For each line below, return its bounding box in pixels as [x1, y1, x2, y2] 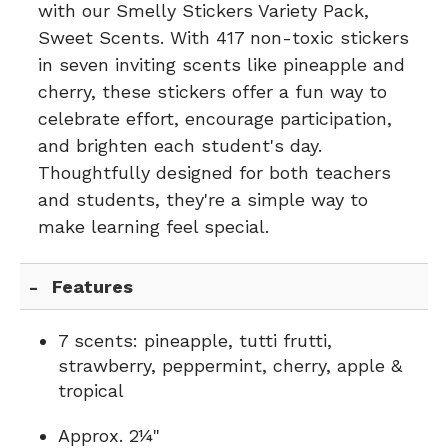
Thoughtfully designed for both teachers [38, 162, 391, 183]
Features [52, 276, 134, 297]
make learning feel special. [38, 216, 269, 237]
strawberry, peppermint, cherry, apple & [58, 355, 402, 376]
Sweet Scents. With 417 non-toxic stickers [38, 27, 409, 48]
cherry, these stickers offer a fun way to [38, 81, 387, 102]
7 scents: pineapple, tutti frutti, [58, 330, 332, 351]
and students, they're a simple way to [38, 189, 368, 210]
